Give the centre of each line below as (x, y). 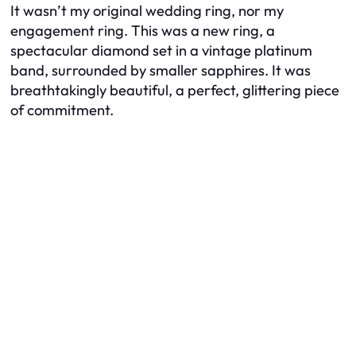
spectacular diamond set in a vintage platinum (161, 51)
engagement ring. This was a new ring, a (143, 31)
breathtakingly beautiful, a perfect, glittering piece (175, 91)
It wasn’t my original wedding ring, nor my (147, 11)
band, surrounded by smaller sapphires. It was (161, 71)
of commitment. (62, 110)
